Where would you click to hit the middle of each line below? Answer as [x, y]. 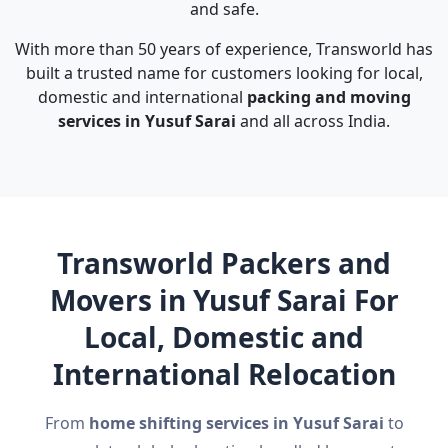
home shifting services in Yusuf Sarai [236, 423]
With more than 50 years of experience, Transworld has [224, 49]
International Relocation [224, 374]
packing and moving [328, 97]
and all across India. [313, 121]
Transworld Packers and [224, 263]
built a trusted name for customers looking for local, [224, 73]
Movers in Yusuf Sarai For [224, 300]
